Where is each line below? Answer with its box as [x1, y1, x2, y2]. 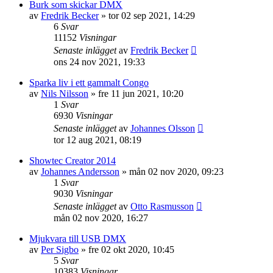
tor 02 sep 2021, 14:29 [108, 10, 195, 21]
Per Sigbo [41, 244, 79, 255]
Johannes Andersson [41, 166, 119, 177]
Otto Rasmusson [130, 201, 194, 211]
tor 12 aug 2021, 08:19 [54, 135, 141, 145]
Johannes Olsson [130, 123, 195, 133]
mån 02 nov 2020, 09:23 [129, 166, 224, 177]
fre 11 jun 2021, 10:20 [98, 88, 183, 99]
